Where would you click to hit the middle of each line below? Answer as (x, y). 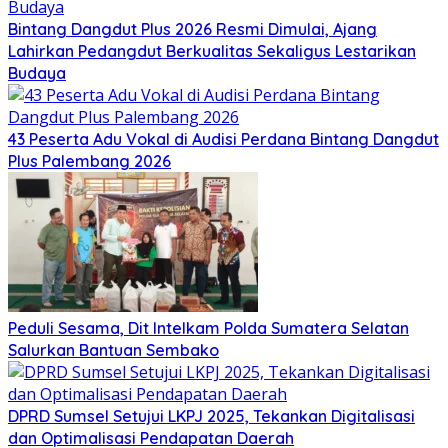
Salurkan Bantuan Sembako (113, 350)
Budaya (37, 73)
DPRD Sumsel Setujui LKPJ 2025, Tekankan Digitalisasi (211, 416)
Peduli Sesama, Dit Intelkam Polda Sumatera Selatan (208, 328)
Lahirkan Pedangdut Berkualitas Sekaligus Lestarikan (212, 51)
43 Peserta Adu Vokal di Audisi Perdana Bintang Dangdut (223, 139)
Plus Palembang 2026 (89, 161)
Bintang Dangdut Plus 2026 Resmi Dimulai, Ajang (192, 29)
